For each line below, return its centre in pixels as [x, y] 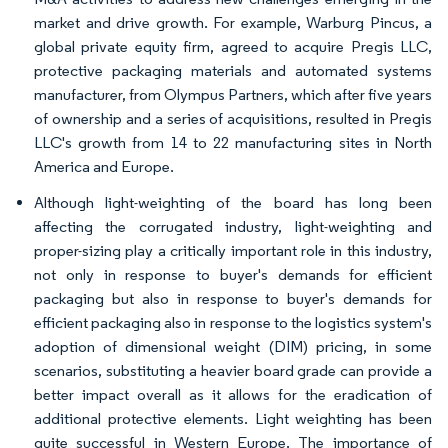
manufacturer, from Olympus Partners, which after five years [233, 94]
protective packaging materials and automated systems [233, 70]
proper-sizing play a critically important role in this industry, [233, 250]
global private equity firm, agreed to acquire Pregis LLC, [233, 46]
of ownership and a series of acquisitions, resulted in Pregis [233, 118]
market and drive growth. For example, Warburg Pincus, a [233, 22]
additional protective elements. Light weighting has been [233, 418]
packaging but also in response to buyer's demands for [233, 298]
